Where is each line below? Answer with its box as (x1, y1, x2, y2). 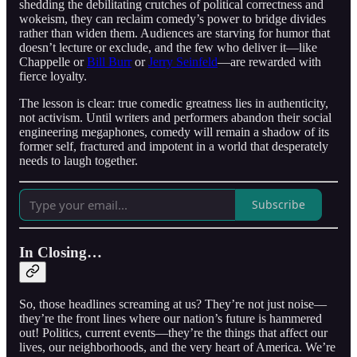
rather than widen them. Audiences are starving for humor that (19, 25, 330, 40)
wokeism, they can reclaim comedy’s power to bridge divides (19, 11, 326, 25)
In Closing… (19, 243, 102, 261)
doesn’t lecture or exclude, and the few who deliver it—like (19, 40, 317, 54)
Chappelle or (19, 54, 87, 69)
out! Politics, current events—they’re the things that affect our (19, 326, 328, 340)
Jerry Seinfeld (148, 54, 218, 69)
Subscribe (252, 197, 305, 213)
